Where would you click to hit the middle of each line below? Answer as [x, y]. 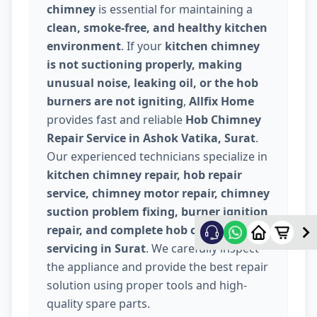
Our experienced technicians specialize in [157, 157]
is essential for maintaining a [174, 10]
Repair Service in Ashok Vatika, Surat [151, 138]
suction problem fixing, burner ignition [157, 212]
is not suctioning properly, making [144, 65]
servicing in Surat [96, 249]
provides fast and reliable [116, 120]
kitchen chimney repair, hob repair [144, 175]
